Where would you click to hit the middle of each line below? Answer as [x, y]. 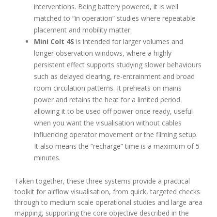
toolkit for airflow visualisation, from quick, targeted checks [107, 191]
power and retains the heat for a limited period [107, 99]
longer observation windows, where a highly [103, 53]
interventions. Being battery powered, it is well [106, 6]
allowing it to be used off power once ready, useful [113, 111]
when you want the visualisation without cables [108, 123]
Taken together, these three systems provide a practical [102, 181]
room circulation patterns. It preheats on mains [108, 88]
